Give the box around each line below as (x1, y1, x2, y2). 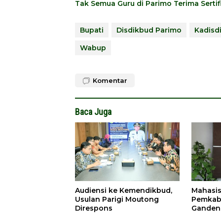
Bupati (80, 25, 104, 35)
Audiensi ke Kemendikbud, (75, 185, 172, 195)
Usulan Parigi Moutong (75, 194, 159, 204)
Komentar (93, 76, 127, 84)
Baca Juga (75, 106, 111, 117)
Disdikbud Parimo (116, 25, 182, 35)
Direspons (75, 203, 112, 213)
